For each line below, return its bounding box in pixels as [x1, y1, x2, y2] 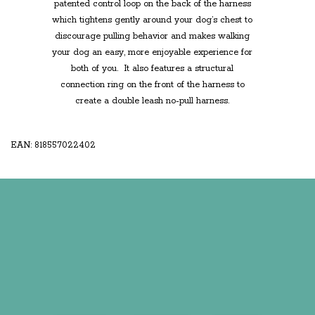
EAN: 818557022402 [11, 140, 96, 151]
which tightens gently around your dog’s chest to [52, 15, 252, 26]
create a [75, 96, 112, 107]
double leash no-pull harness [112, 96, 228, 107]
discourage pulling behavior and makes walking [55, 31, 250, 42]
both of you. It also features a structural [71, 63, 233, 75]
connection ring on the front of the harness [60, 79, 237, 91]
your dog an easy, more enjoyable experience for [52, 47, 252, 58]
